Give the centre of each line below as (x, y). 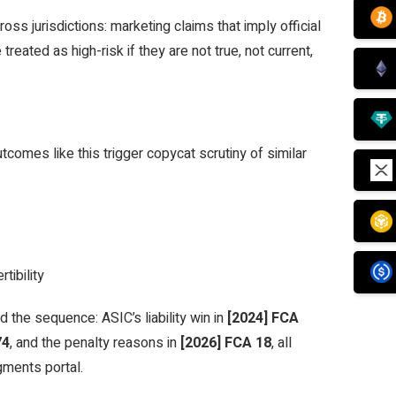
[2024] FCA (263, 318)
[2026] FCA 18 (226, 343)
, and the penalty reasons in (95, 343)
